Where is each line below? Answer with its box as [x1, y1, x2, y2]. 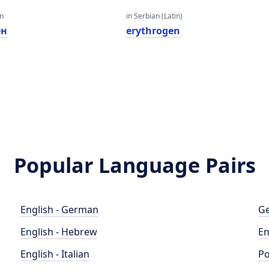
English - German [20, 203, 99, 216]
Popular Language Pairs [13, 151, 256, 179]
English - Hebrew [20, 225, 98, 238]
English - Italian [20, 247, 90, 261]
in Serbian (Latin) [125, 11, 183, 21]
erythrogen [125, 24, 180, 37]
